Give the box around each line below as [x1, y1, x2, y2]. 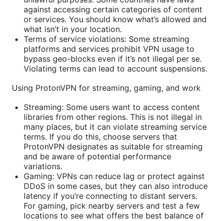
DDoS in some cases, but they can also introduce [24, 181, 208, 191]
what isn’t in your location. [24, 24, 122, 34]
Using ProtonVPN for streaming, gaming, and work [12, 82, 201, 93]
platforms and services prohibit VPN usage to [24, 43, 194, 54]
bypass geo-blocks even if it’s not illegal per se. [24, 53, 202, 64]
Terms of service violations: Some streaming [24, 34, 189, 44]
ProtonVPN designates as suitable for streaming [24, 141, 203, 151]
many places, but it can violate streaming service [24, 121, 207, 132]
